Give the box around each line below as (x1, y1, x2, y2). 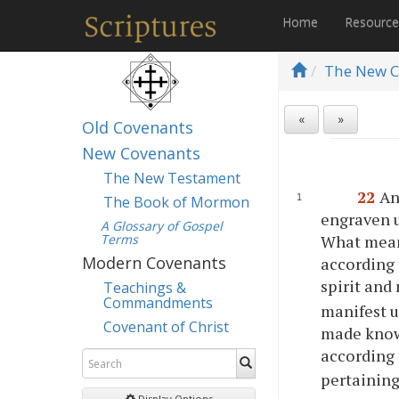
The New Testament (103, 168, 240, 188)
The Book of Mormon (103, 192, 249, 212)
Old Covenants (82, 117, 193, 138)
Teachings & (103, 278, 186, 297)
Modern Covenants (82, 252, 226, 273)
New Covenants (82, 142, 200, 164)
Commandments (103, 293, 213, 313)
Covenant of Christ (103, 317, 229, 337)
